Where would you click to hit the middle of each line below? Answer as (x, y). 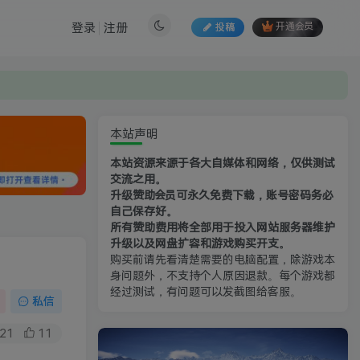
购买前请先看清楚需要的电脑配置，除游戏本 (223, 260)
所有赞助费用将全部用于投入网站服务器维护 (223, 228)
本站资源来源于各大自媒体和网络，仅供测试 (223, 164)
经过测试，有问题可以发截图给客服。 (206, 292)
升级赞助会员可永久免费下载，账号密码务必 (222, 196)
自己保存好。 (144, 212)
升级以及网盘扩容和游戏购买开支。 (200, 244)
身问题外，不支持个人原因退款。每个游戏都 (223, 276)
